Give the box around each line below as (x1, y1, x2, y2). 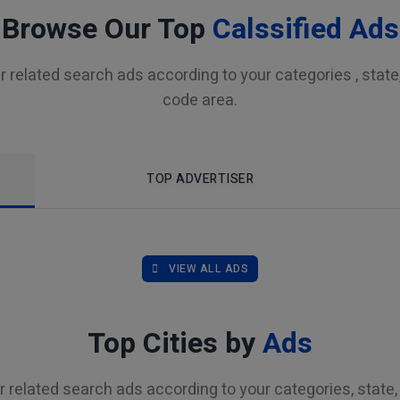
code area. (162, 88, 237, 112)
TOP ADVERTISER (146, 170, 254, 188)
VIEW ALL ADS (169, 261, 248, 277)
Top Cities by (87, 322, 262, 364)
